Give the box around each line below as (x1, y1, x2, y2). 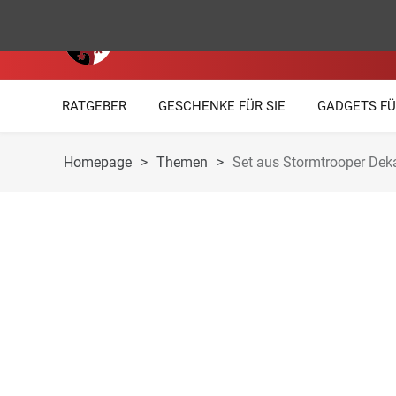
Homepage (64, 154, 132, 171)
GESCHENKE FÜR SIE (158, 98, 286, 114)
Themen (156, 154, 208, 171)
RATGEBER (62, 98, 126, 114)
